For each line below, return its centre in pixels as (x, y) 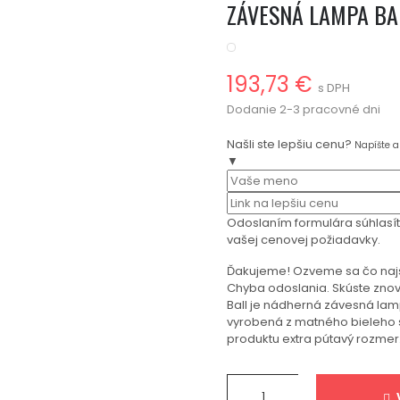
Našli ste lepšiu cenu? (289, 144)
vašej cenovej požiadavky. (304, 240)
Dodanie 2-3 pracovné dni (304, 109)
